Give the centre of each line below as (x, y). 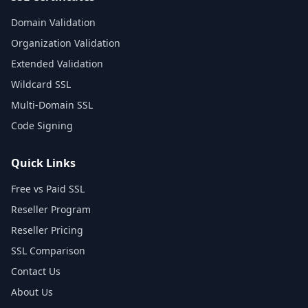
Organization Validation (66, 43)
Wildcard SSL (41, 84)
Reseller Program (51, 209)
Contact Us (36, 271)
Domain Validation (53, 22)
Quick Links (43, 163)
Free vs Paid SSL (48, 189)
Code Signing (42, 125)
